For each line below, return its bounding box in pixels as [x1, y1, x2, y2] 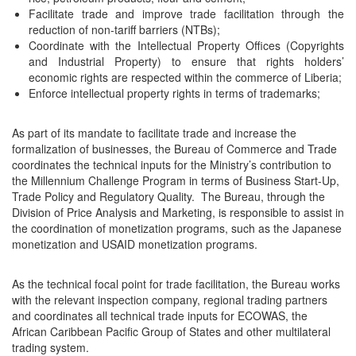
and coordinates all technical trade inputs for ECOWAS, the [12, 308, 308, 324]
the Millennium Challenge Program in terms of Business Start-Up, [12, 172, 339, 189]
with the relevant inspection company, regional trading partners [12, 292, 327, 308]
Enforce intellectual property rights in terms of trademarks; [29, 85, 320, 102]
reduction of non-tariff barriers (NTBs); [29, 21, 220, 38]
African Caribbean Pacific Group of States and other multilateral [12, 323, 331, 340]
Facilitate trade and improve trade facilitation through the [29, 6, 344, 22]
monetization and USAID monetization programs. [12, 236, 261, 253]
